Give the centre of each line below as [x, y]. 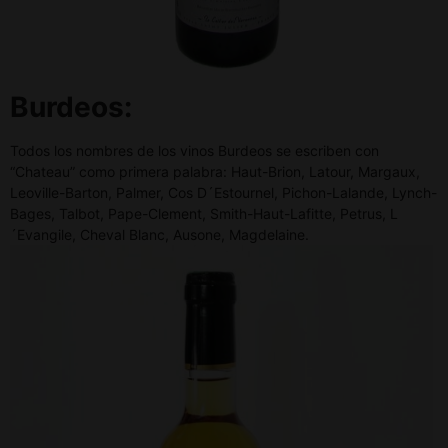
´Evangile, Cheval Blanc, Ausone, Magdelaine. [159, 235]
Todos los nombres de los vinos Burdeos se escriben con [194, 151]
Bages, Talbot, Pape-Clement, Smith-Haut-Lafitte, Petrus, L [204, 214]
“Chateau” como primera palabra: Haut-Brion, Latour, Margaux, [215, 172]
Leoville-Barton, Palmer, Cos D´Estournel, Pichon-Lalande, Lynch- [223, 193]
